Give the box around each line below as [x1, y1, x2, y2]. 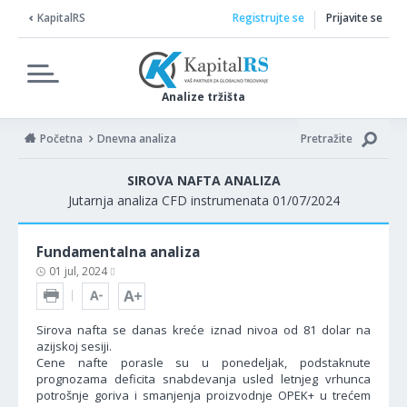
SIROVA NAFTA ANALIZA [126, 172, 281, 189]
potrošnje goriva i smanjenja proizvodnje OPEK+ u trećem [36, 387, 371, 403]
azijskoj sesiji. [36, 338, 112, 354]
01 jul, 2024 [49, 263, 110, 279]
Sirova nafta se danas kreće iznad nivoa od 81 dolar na [36, 322, 371, 338]
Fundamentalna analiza [36, 243, 200, 261]
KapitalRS [37, 10, 85, 25]
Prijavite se [326, 10, 382, 25]
